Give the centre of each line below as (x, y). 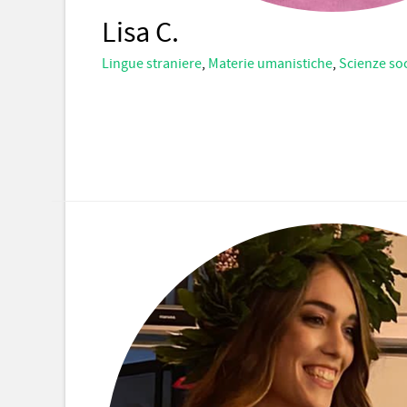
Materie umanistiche (270, 64)
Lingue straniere (152, 64)
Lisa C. (140, 33)
